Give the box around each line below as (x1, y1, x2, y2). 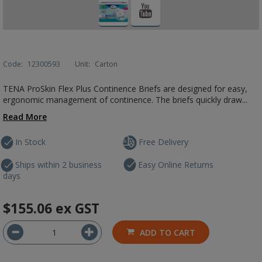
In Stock (15, 136, 46, 147)
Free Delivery (139, 136, 189, 147)
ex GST (56, 199, 99, 218)
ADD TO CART (140, 227, 195, 238)
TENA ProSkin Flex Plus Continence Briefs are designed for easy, (3, 83, 247, 94)
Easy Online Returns (138, 159, 214, 170)
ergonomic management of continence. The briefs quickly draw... (3, 94, 247, 105)
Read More (3, 111, 47, 122)
